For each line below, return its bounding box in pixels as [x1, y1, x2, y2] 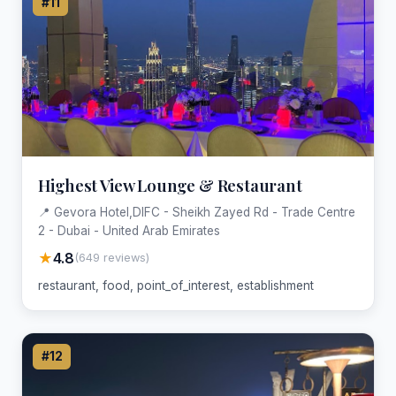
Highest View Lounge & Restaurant [37, 173, 302, 196]
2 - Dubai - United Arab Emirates [37, 223, 220, 238]
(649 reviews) [73, 251, 149, 265]
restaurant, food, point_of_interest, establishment [37, 278, 314, 293]
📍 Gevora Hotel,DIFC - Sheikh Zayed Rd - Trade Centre [37, 204, 355, 219]
